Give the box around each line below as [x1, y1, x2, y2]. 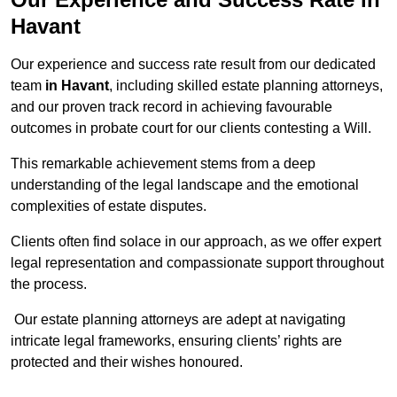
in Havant [45, 78, 109, 94]
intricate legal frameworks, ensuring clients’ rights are [11, 333, 342, 349]
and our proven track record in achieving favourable [11, 99, 332, 115]
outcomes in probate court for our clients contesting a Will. [11, 121, 371, 136]
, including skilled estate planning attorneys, [109, 78, 383, 94]
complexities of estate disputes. [11, 198, 210, 214]
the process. [11, 276, 87, 292]
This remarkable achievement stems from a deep [11, 156, 315, 172]
